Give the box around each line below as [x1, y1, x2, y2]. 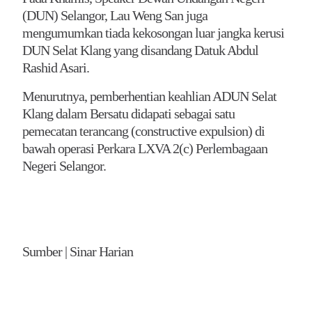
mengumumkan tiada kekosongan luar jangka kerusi [22, 24, 284, 40]
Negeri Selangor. [22, 157, 106, 173]
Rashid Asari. [22, 59, 89, 75]
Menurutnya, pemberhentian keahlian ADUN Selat [22, 88, 276, 104]
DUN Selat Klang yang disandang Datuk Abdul [22, 42, 258, 58]
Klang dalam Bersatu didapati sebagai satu [22, 105, 235, 121]
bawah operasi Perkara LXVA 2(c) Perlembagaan [22, 140, 267, 156]
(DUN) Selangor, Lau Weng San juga [22, 7, 208, 23]
